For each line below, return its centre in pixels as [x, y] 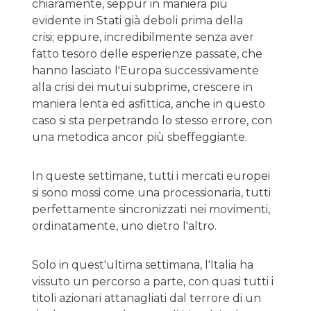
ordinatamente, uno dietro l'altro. [124, 226]
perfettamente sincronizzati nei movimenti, [151, 209]
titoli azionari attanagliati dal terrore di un [146, 298]
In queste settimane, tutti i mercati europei [151, 176]
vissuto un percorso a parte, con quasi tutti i [153, 281]
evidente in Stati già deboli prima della [137, 20]
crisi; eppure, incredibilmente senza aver [143, 37]
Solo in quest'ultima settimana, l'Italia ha [143, 265]
